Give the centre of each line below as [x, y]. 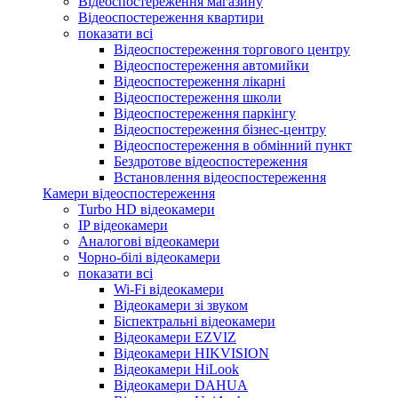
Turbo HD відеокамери [147, 209]
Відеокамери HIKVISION [191, 353]
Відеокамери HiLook [176, 369]
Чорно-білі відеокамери [149, 257]
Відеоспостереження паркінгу [205, 113]
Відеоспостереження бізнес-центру [220, 129]
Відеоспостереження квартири [171, 17]
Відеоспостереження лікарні [199, 81]
